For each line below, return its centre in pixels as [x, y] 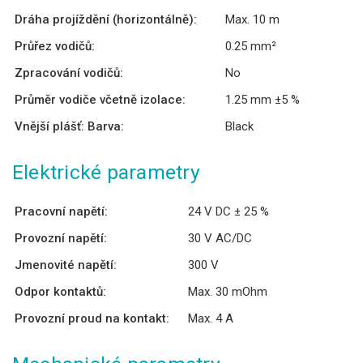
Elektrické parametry [106, 172]
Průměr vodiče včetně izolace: [100, 99]
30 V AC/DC [220, 238]
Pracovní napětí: [61, 211]
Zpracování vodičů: [69, 73]
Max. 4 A [211, 318]
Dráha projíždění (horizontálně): [106, 19]
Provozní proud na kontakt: [92, 318]
